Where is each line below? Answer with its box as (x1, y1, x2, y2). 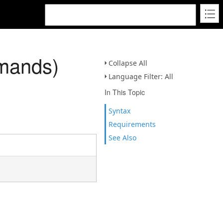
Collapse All (109, 58, 147, 68)
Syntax (109, 106, 130, 115)
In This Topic (105, 87, 145, 97)
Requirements (109, 119, 156, 129)
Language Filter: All (109, 72, 173, 81)
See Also (109, 133, 136, 142)
